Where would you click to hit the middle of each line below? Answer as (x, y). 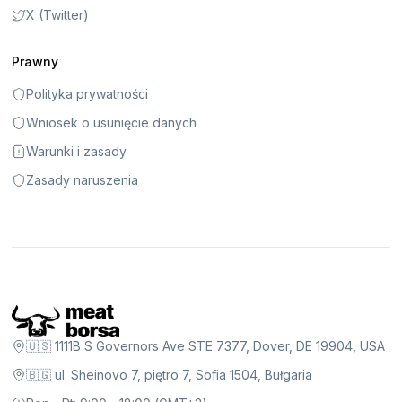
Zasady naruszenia (83, 179)
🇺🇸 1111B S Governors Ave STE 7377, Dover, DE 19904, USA (206, 345)
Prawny (35, 61)
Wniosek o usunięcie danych (112, 122)
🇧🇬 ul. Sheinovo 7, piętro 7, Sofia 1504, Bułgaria (170, 374)
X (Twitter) (58, 14)
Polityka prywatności (87, 93)
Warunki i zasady (77, 151)
